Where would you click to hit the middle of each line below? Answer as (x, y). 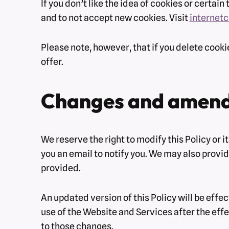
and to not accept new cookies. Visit (115, 17)
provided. (61, 168)
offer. (52, 61)
